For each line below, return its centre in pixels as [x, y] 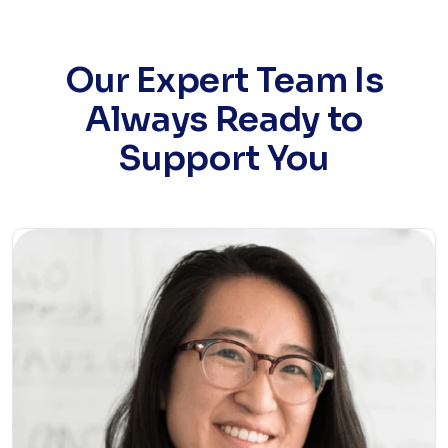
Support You [224, 159]
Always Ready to [224, 120]
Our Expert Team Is [224, 81]
